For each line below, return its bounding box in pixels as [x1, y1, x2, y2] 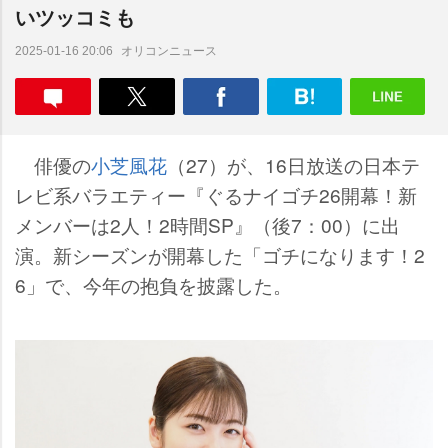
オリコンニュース [121, 41, 217, 58]
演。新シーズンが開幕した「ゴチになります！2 [15, 241, 425, 268]
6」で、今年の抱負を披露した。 [15, 271, 292, 298]
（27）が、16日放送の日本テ [167, 151, 420, 178]
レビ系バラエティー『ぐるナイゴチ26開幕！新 [15, 181, 417, 208]
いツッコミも [15, 2, 135, 31]
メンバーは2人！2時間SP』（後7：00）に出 [15, 211, 400, 238]
